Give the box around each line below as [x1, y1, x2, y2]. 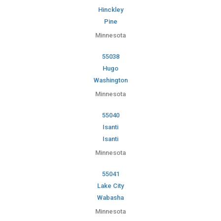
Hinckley [98, 6, 123, 14]
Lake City [97, 182, 124, 190]
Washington [93, 76, 128, 84]
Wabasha [97, 194, 124, 202]
